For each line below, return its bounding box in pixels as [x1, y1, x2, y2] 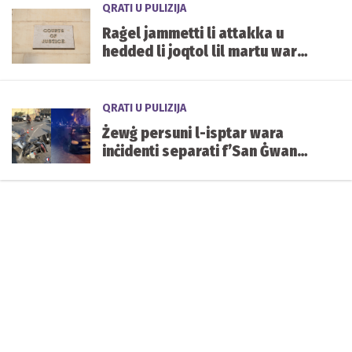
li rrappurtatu [102, 60, 193, 79]
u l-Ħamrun [102, 159, 176, 178]
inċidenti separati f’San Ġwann [102, 141, 305, 160]
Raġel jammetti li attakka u [102, 24, 284, 42]
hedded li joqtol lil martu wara [102, 42, 305, 60]
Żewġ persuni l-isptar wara [102, 123, 284, 142]
